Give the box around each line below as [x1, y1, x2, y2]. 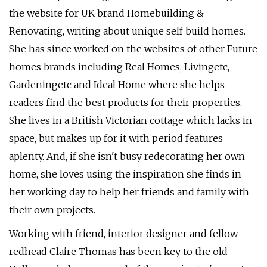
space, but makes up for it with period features [9, 132, 223, 144]
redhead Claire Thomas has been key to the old [9, 246, 228, 257]
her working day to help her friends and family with [9, 186, 249, 198]
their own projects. [9, 204, 95, 216]
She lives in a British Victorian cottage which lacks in [9, 114, 252, 126]
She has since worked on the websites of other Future [9, 43, 257, 55]
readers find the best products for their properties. [9, 97, 242, 108]
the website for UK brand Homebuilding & [9, 7, 204, 19]
